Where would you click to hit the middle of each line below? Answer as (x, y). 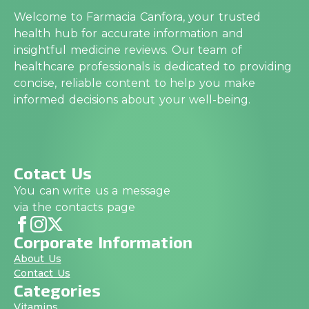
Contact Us (42, 273)
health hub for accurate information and (129, 33)
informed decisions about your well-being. (132, 99)
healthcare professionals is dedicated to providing (153, 66)
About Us (38, 258)
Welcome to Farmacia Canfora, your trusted (137, 17)
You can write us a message (92, 190)
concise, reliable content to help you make (134, 83)
